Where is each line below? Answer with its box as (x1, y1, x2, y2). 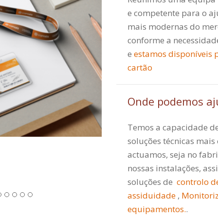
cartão (127, 62, 152, 73)
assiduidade (127, 190, 176, 201)
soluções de (127, 176, 175, 187)
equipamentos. (127, 203, 186, 215)
